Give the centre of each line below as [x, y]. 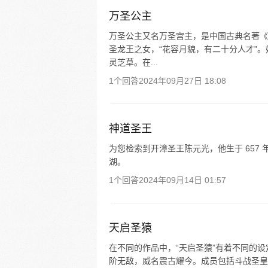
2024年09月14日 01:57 [182, 180]
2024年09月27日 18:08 [182, 81]
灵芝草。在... [133, 62]
